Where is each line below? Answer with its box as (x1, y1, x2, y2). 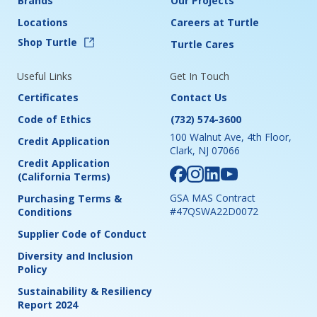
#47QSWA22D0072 (170, 204, 258, 219)
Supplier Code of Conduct (18, 227, 146, 241)
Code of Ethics (18, 113, 91, 127)
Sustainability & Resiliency (18, 284, 152, 299)
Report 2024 (18, 298, 78, 312)
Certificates (18, 91, 79, 105)
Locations (18, 15, 68, 29)
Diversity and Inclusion (18, 249, 133, 263)
